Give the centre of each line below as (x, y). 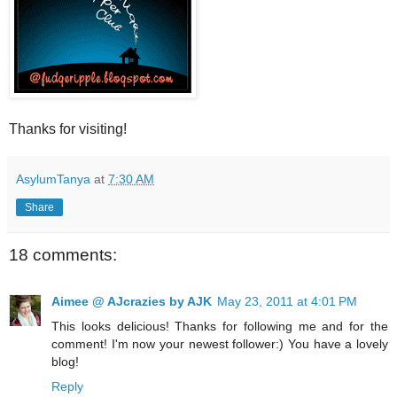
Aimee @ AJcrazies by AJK (132, 301)
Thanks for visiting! (68, 129)
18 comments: (63, 255)
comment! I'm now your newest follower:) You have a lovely (220, 343)
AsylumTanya (53, 179)
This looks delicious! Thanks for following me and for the (220, 326)
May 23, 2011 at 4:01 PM (287, 301)
